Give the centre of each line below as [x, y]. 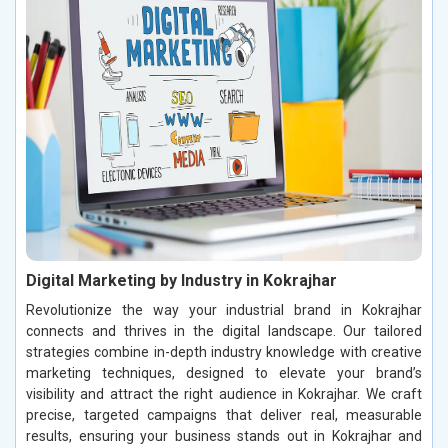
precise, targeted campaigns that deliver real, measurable [224, 414]
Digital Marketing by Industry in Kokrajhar [181, 280]
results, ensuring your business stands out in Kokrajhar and [224, 435]
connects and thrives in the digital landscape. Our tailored [224, 330]
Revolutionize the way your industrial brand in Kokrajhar [224, 309]
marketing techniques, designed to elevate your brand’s [224, 372]
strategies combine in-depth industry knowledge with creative [224, 351]
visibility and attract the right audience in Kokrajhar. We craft [224, 393]
